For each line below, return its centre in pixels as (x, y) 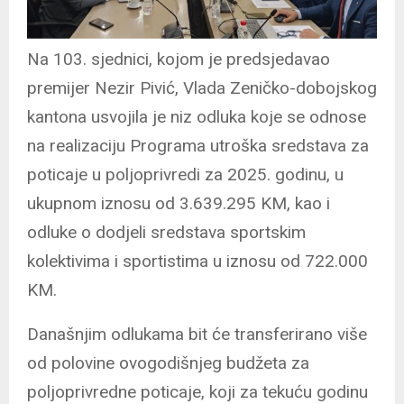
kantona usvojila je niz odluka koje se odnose (197, 116)
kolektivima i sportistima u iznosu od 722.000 (197, 261)
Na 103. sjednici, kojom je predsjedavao (179, 59)
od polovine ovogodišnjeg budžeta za (168, 363)
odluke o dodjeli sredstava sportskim (166, 232)
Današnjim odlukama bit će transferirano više (197, 334)
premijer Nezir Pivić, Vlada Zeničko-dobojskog (202, 87)
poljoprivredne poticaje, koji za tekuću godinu (197, 391)
